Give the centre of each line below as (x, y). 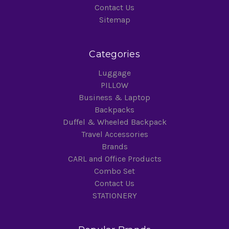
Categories (114, 54)
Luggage (114, 73)
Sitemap (114, 20)
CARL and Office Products (114, 159)
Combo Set (114, 171)
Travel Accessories (114, 134)
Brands (114, 147)
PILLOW (114, 85)
